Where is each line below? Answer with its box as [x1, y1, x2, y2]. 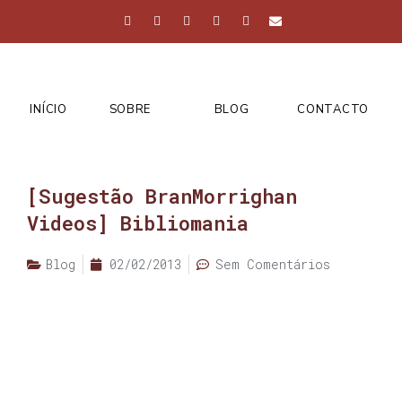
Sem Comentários [215, 256, 330, 273]
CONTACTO [297, 101, 369, 118]
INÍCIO [30, 101, 67, 118]
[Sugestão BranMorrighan [27, 183, 297, 209]
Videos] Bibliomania [27, 210, 249, 236]
